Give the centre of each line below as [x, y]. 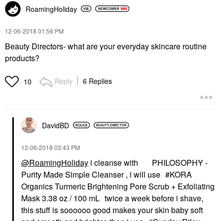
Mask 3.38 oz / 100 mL [60, 198]
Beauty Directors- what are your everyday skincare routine [106, 46]
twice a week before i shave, [153, 198]
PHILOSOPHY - [180, 162]
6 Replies [97, 81]
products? [23, 58]
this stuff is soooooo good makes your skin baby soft [112, 210]
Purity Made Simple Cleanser [73, 174]
